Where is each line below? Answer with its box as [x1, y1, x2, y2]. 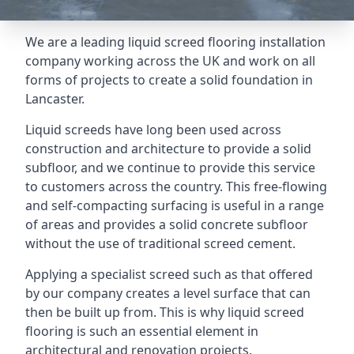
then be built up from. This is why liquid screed [25, 303, 304, 321]
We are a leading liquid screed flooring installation [25, 33, 326, 51]
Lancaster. [25, 90, 85, 107]
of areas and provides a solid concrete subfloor [25, 216, 308, 233]
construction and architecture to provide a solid [25, 140, 311, 157]
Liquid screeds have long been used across [25, 121, 281, 138]
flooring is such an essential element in [25, 322, 258, 340]
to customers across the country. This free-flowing [25, 178, 327, 195]
